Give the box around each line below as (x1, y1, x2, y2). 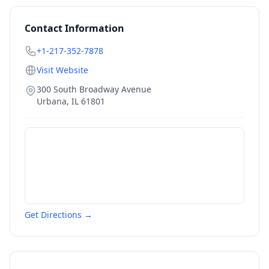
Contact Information (25, 22, 124, 35)
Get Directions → (25, 209, 92, 220)
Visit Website (37, 64, 88, 76)
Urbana (37, 95, 67, 107)
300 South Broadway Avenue (37, 83, 151, 95)
